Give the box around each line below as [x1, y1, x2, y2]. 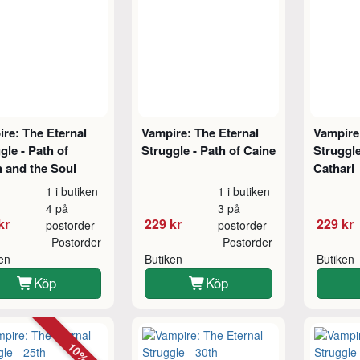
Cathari [313, 158, 354, 177]
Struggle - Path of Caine [141, 141, 276, 159]
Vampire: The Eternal [141, 123, 259, 141]
